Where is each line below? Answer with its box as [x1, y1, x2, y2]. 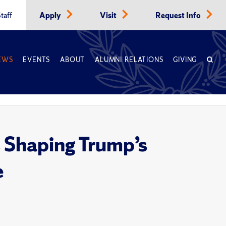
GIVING [173, 55, 197, 64]
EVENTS [23, 55, 50, 64]
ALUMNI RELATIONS [95, 55, 163, 64]
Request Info [155, 11, 202, 21]
